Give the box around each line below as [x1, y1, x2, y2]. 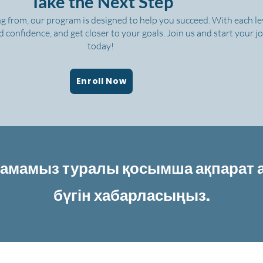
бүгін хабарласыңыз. [53, 185, 210, 206]
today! [87, 40, 116, 52]
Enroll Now [76, 75, 127, 87]
